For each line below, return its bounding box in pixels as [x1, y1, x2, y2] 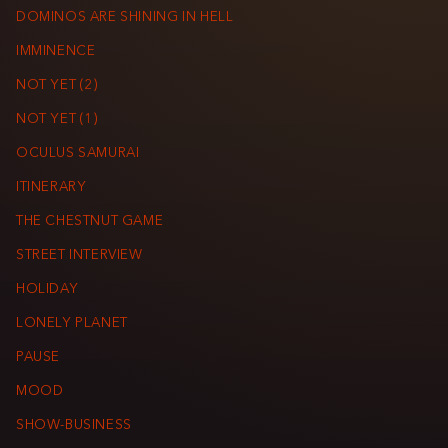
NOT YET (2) [16, 79, 98, 93]
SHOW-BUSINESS [16, 419, 132, 433]
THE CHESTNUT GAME [16, 215, 164, 229]
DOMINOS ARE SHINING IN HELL [16, 11, 234, 25]
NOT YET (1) [16, 113, 98, 127]
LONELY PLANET [16, 317, 128, 331]
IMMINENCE [16, 45, 96, 59]
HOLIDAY [16, 283, 79, 297]
